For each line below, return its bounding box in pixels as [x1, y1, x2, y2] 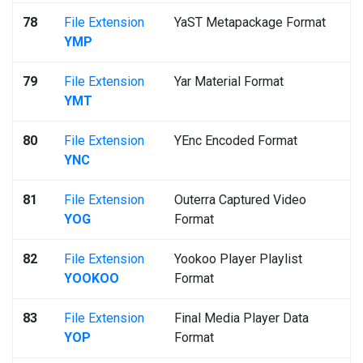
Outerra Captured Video [174, 192, 306, 207]
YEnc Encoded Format [174, 133, 297, 148]
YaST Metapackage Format [174, 15, 326, 30]
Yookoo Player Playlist [174, 251, 302, 267]
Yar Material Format [174, 74, 284, 89]
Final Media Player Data [174, 310, 309, 326]
